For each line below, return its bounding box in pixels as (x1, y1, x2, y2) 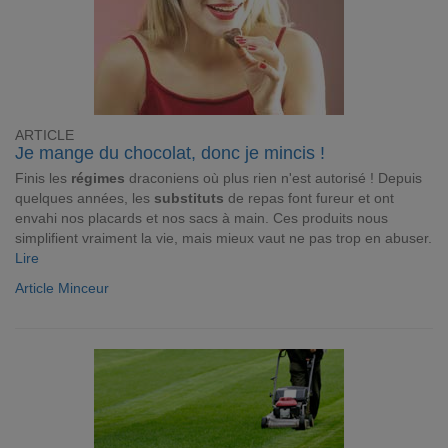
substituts (154, 190, 224, 206)
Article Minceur (15, 280, 109, 296)
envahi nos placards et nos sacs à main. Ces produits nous (15, 210, 388, 226)
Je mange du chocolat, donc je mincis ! (15, 143, 325, 163)
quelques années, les (15, 190, 154, 206)
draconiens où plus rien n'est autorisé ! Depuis (125, 170, 422, 186)
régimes (71, 170, 125, 186)
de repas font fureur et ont (224, 190, 394, 206)
